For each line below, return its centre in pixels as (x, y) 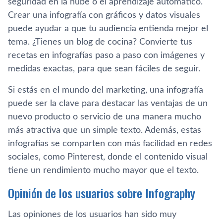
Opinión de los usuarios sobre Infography (102, 193)
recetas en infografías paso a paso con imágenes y (106, 55)
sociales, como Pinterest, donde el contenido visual (108, 157)
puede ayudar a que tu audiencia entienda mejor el (108, 28)
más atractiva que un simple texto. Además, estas (105, 130)
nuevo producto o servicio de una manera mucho (105, 117)
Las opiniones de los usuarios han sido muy (92, 214)
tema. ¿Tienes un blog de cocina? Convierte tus (100, 42)
